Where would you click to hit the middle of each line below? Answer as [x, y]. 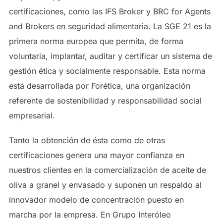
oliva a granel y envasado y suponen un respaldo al [105, 185]
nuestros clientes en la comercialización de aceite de [107, 170]
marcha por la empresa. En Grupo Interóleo [90, 215]
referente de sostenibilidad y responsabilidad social [105, 101]
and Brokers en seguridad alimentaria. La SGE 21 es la [110, 26]
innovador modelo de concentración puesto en [96, 200]
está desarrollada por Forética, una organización [99, 86]
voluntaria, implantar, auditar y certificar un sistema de [110, 56]
